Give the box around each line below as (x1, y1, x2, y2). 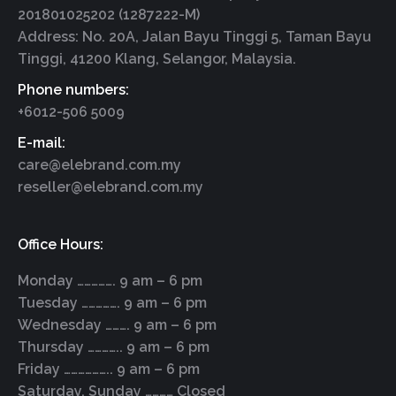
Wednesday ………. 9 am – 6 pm (18, 316, 217, 334)
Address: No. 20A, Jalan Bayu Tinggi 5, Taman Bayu (18, 28, 371, 46)
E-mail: (18, 134, 65, 152)
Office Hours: (18, 236, 103, 254)
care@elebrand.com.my (18, 156, 181, 174)
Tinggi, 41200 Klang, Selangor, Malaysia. (18, 50, 296, 68)
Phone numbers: (18, 81, 129, 99)
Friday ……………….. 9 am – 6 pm (18, 361, 200, 378)
